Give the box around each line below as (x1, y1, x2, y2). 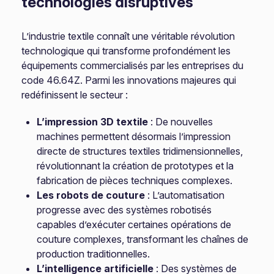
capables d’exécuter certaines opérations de (37, 218, 232, 231)
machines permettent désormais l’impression (37, 130, 231, 143)
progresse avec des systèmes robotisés (37, 204, 212, 216)
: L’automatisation (145, 189, 225, 201)
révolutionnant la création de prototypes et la (37, 160, 234, 172)
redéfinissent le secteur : (21, 89, 128, 101)
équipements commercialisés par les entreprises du (21, 59, 244, 72)
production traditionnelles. (37, 248, 150, 260)
